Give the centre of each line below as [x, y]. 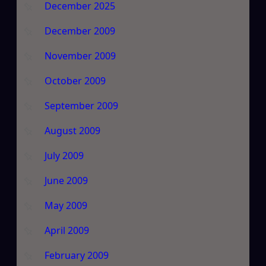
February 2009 [76, 255]
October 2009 [75, 80]
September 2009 [81, 105]
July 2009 [64, 155]
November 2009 [80, 56]
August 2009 [72, 130]
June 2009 [66, 180]
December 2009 [80, 31]
